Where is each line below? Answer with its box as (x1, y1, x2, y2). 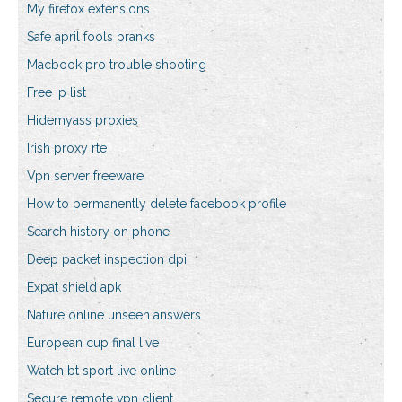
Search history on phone (27, 224, 170, 240)
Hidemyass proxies (27, 113, 138, 128)
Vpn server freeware (27, 169, 144, 184)
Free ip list (27, 85, 86, 100)
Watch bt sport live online (27, 363, 176, 379)
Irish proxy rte (27, 141, 107, 156)
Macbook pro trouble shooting (27, 57, 206, 73)
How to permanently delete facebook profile (27, 197, 286, 212)
